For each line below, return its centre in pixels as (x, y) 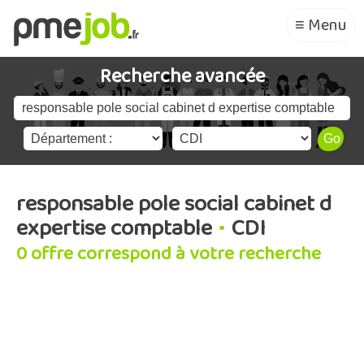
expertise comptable (114, 229)
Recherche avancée (182, 77)
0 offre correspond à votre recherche (169, 254)
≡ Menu (321, 25)
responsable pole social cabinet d (174, 204)
